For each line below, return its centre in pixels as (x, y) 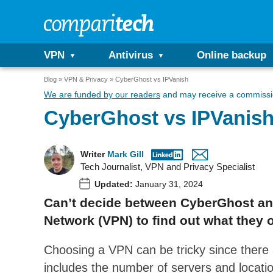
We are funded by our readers (102, 94)
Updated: (114, 184)
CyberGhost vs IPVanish (152, 79)
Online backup (232, 55)
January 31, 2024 (168, 184)
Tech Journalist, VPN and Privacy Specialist (168, 167)
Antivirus (131, 55)
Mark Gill (126, 154)
